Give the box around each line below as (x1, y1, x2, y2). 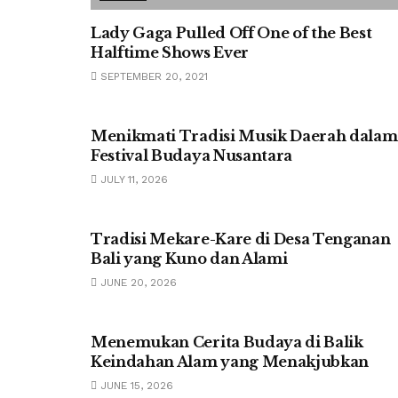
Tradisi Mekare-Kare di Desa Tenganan (91, 230, 391, 248)
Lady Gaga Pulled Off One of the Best (91, 24, 372, 42)
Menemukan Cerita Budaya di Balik (91, 333, 363, 351)
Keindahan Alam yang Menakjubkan (91, 353, 370, 370)
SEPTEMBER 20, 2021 (97, 70, 208, 83)
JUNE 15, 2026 (97, 379, 173, 392)
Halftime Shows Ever (91, 44, 249, 61)
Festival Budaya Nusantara (91, 147, 292, 164)
